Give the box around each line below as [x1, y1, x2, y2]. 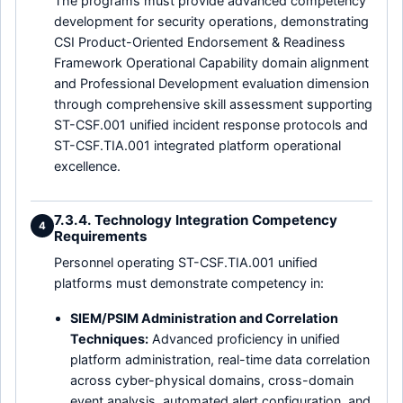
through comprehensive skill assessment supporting [54, 96, 372, 112]
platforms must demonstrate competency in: [54, 274, 324, 291]
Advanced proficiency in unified [148, 330, 341, 346]
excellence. [54, 158, 121, 175]
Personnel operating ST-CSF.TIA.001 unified [54, 254, 318, 270]
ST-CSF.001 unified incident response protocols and [54, 117, 368, 133]
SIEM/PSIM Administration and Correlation [70, 309, 339, 326]
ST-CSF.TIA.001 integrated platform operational [54, 138, 341, 154]
